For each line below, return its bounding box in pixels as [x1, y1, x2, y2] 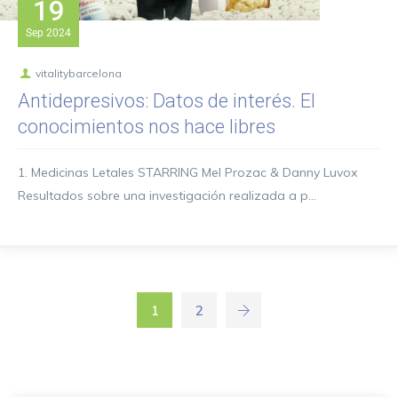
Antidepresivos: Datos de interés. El [18, 90, 315, 112]
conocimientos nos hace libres [18, 115, 275, 138]
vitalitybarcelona [35, 67, 122, 80]
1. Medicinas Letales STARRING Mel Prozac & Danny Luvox [18, 164, 357, 180]
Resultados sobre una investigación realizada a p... [18, 187, 316, 203]
